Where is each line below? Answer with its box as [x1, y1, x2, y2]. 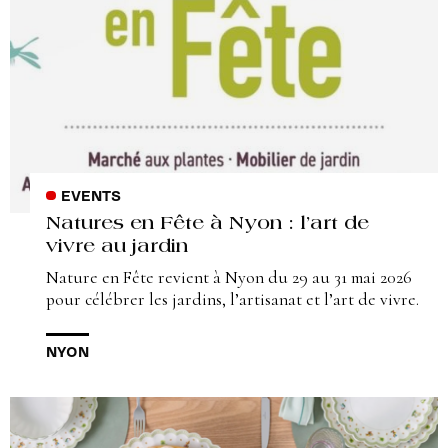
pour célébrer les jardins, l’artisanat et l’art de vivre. [46, 289, 419, 311]
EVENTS [60, 189, 121, 206]
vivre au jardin [46, 238, 188, 258]
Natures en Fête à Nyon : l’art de [46, 215, 369, 235]
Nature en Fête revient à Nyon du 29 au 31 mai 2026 [46, 267, 412, 289]
